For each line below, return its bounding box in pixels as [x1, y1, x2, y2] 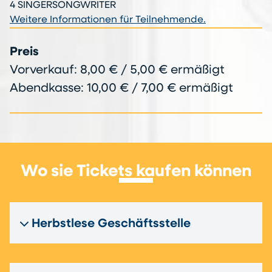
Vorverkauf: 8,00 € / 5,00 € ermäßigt [10, 64, 225, 77]
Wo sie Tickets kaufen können [20, 164, 251, 181]
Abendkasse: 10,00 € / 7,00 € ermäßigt [10, 83, 233, 95]
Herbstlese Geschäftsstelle [32, 218, 191, 231]
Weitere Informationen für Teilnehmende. [10, 15, 206, 25]
